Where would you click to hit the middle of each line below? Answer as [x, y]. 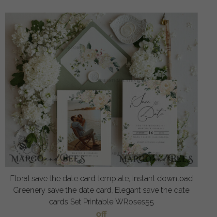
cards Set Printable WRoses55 [101, 201]
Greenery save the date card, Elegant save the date [101, 190]
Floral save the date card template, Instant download [101, 178]
